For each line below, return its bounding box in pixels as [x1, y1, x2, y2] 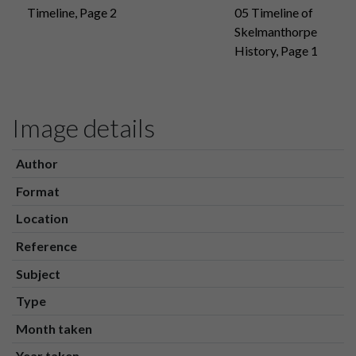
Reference [15, 238, 77, 254]
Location [15, 211, 68, 226]
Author [15, 156, 58, 172]
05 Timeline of [234, 5, 314, 21]
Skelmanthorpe [234, 24, 318, 40]
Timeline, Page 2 [27, 5, 117, 21]
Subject [15, 265, 60, 281]
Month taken [15, 320, 92, 336]
